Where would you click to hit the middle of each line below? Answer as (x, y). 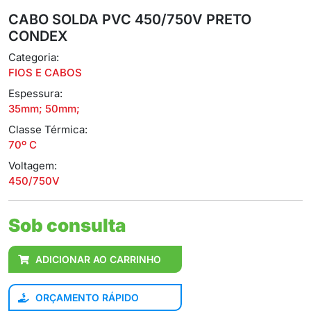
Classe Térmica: (48, 130)
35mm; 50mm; (44, 109)
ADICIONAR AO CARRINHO (98, 260)
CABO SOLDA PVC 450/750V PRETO (130, 20)
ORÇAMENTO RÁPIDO (86, 298)
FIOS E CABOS (45, 73)
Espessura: (35, 94)
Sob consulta (67, 226)
